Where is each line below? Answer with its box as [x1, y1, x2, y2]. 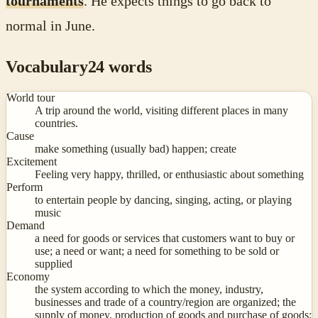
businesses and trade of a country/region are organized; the [35, 296, 296, 309]
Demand [6, 219, 45, 232]
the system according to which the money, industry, [35, 283, 263, 296]
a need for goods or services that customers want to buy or [35, 232, 295, 245]
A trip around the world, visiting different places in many [35, 104, 288, 117]
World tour [6, 92, 55, 104]
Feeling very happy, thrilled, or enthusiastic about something [35, 168, 304, 181]
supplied [35, 258, 72, 270]
